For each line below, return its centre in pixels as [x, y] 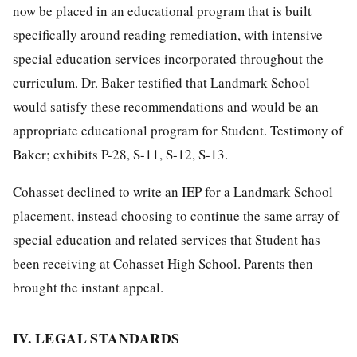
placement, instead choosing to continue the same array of [176, 215]
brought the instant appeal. [88, 287]
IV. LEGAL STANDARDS [96, 337]
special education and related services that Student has [167, 239]
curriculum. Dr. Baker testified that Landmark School [161, 82]
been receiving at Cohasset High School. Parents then [163, 263]
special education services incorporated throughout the [168, 58]
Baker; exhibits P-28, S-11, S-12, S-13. [120, 154]
